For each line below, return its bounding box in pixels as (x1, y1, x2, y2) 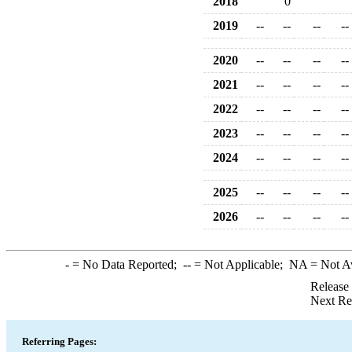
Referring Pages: (22, 335, 97, 347)
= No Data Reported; (68, 258, 183, 271)
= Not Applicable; (190, 258, 289, 271)
